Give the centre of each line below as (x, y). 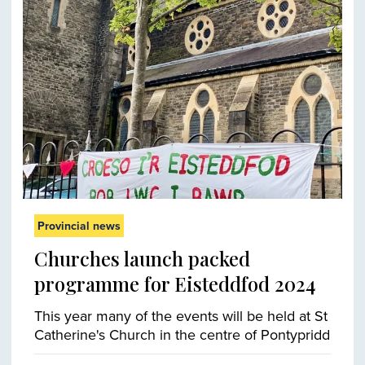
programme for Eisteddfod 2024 (175, 284)
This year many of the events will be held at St (181, 316)
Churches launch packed (142, 259)
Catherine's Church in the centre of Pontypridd (182, 335)
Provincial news (79, 226)
